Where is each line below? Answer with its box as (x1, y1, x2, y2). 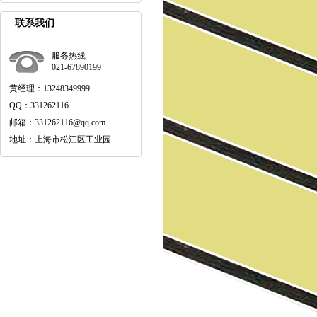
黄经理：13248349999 (9, 83, 90, 93)
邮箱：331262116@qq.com (9, 117, 105, 127)
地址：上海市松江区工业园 (9, 134, 111, 144)
